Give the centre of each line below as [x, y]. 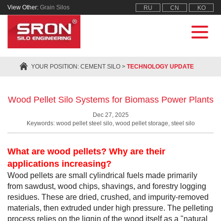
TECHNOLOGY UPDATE [160, 67]
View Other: [24, 7]
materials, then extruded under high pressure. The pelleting [110, 208]
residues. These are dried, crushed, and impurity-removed [108, 197]
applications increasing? [59, 164]
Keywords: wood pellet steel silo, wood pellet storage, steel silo [110, 123]
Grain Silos [55, 7]
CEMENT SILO [100, 67]
